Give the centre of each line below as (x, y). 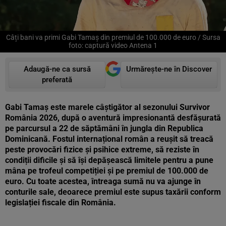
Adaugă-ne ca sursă (57, 69)
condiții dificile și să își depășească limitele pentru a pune (109, 160)
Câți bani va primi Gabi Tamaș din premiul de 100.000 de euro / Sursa (113, 37)
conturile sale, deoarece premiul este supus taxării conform (113, 192)
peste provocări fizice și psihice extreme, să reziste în (102, 150)
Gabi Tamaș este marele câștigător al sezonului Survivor (107, 107)
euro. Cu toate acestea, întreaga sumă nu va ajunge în (103, 181)
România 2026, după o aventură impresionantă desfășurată (113, 118)
